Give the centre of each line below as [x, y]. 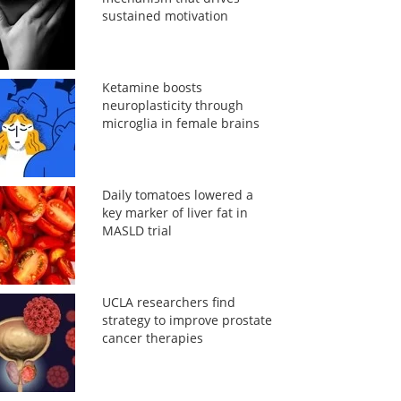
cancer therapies [152, 338]
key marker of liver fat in [175, 213]
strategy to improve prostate [187, 320]
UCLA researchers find [168, 302]
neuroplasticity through [172, 105]
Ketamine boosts [152, 87]
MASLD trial [137, 230]
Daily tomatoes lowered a [177, 195]
